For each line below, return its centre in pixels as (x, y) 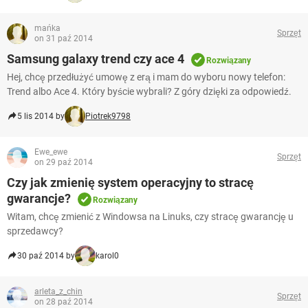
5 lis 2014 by (41, 116)
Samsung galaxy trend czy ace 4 (96, 58)
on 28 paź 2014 (64, 301)
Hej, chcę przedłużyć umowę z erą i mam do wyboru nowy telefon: (146, 77)
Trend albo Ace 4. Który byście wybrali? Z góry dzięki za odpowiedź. (149, 91)
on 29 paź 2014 (64, 162)
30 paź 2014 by (46, 255)
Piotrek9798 (108, 116)
